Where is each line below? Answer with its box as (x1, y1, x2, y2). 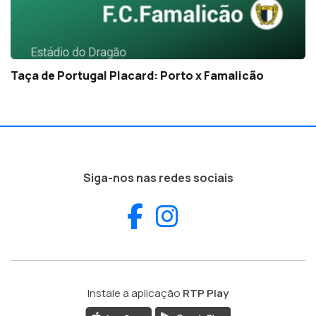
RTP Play (183, 286, 229, 301)
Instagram (178, 198, 296, 233)
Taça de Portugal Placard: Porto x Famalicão (11, 68, 264, 84)
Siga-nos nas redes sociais (83, 170, 233, 186)
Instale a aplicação (87, 286, 183, 301)
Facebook (142, 198, 252, 233)
